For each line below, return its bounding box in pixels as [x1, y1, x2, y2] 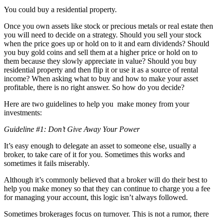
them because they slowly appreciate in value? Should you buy [4, 56, 197, 65]
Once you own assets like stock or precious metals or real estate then [4, 21, 213, 30]
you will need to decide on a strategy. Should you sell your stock [4, 30, 201, 39]
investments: [4, 108, 42, 117]
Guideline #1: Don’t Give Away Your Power [4, 125, 142, 133]
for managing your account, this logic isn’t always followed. [4, 193, 188, 201]
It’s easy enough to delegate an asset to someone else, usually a [4, 141, 196, 150]
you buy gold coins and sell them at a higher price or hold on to [4, 48, 198, 56]
